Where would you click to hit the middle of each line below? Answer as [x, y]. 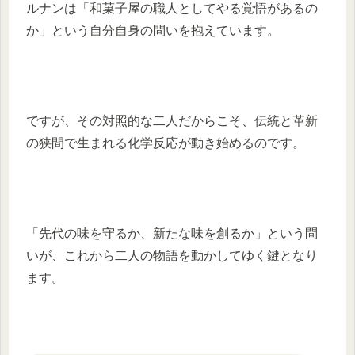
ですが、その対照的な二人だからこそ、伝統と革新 [172, 121]
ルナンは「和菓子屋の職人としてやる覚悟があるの [172, 9]
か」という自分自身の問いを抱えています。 [153, 31]
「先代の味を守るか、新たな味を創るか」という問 [172, 233]
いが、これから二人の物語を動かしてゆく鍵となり [172, 255]
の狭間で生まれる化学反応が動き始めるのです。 [166, 143]
